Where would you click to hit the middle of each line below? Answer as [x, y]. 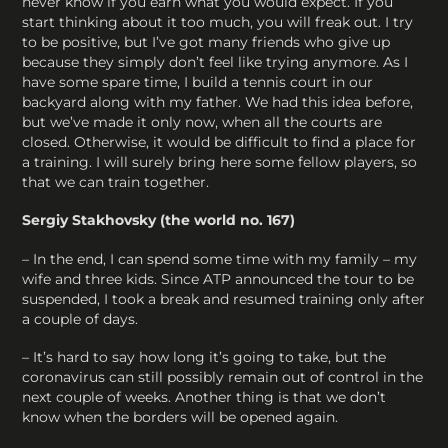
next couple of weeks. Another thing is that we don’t [204, 396]
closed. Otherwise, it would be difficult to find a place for [219, 142]
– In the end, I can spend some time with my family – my [220, 258]
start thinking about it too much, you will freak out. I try [218, 22]
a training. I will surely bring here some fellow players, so [220, 162]
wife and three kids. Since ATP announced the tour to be [218, 278]
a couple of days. [80, 318]
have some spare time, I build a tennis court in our [198, 82]
